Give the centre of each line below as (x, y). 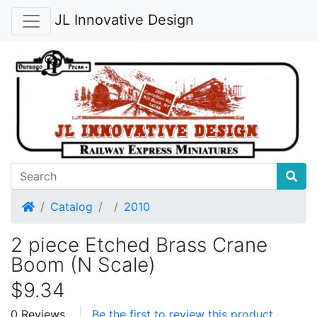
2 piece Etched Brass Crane (139, 245)
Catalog (71, 207)
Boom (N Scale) (83, 265)
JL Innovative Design (124, 20)
